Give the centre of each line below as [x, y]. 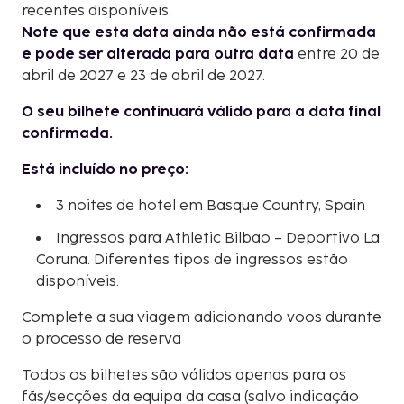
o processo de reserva [101, 339]
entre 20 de [337, 54]
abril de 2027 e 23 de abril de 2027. [143, 76]
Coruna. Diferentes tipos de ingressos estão [192, 260]
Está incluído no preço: [105, 170]
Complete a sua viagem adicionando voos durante [202, 317]
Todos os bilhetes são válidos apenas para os [184, 375]
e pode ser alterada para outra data [158, 54]
